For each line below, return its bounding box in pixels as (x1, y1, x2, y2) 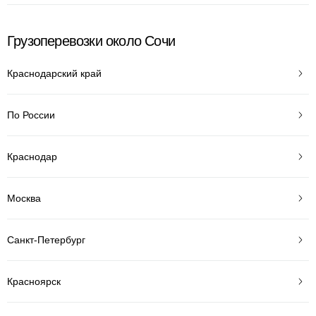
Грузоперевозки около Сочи (7, 33, 175, 49)
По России (7, 109, 55, 121)
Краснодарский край (7, 67, 102, 79)
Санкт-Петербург (7, 233, 85, 245)
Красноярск (7, 275, 61, 287)
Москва (7, 192, 41, 204)
